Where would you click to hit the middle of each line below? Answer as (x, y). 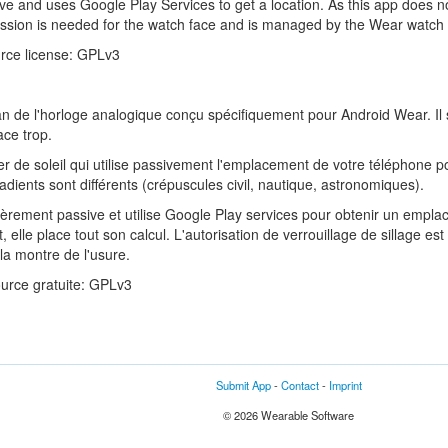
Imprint (345, 385)
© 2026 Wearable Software (288, 415)
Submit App (243, 385)
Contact (299, 385)
